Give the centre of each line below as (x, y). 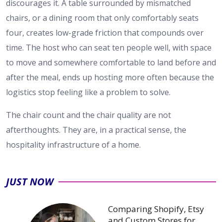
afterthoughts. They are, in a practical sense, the (96, 130)
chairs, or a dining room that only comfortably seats (102, 18)
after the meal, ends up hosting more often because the (110, 78)
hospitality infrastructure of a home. (73, 145)
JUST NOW (30, 182)
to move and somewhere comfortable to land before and (111, 63)
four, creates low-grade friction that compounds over (105, 33)
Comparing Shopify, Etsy (156, 209)
